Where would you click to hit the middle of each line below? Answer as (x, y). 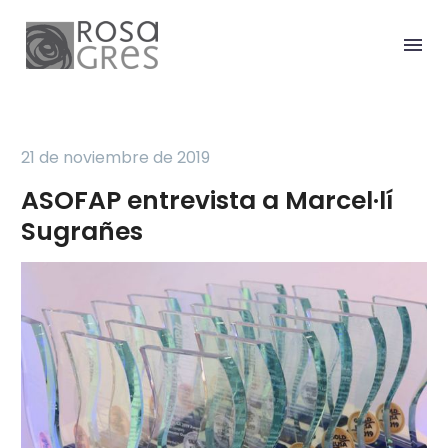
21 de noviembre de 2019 (115, 157)
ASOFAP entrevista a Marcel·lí (207, 200)
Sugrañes (82, 231)
